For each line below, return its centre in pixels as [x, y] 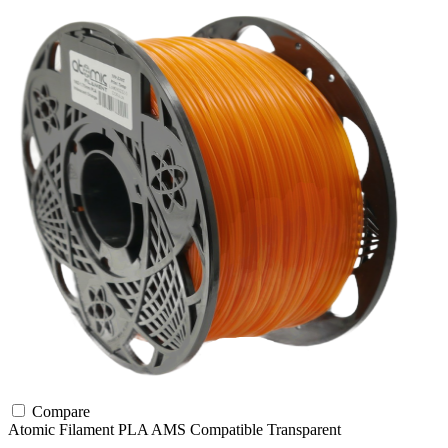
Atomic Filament [63, 429]
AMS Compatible [209, 429]
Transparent [304, 429]
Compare [59, 411]
